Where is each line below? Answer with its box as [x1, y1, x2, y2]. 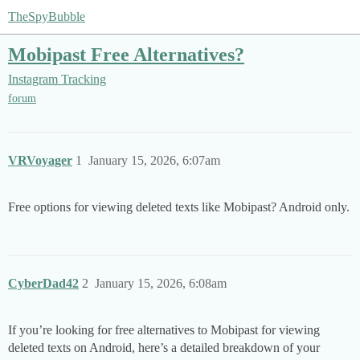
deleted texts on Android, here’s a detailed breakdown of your [8, 341, 320, 355]
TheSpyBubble [8, 10, 85, 23]
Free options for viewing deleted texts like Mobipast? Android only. [8, 200, 350, 215]
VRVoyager [8, 153, 72, 168]
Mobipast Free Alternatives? [8, 43, 244, 65]
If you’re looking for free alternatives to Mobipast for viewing [8, 323, 320, 337]
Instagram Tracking [8, 72, 106, 87]
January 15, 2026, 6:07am [88, 153, 220, 168]
